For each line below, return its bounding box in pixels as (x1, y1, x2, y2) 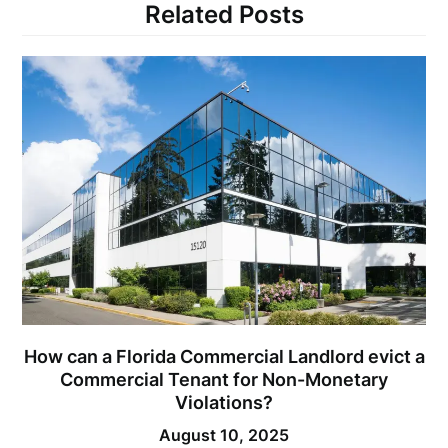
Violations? (175, 391, 273, 413)
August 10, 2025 (159, 424, 289, 445)
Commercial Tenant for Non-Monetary (60, 368, 388, 390)
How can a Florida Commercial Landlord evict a (23, 345, 425, 367)
